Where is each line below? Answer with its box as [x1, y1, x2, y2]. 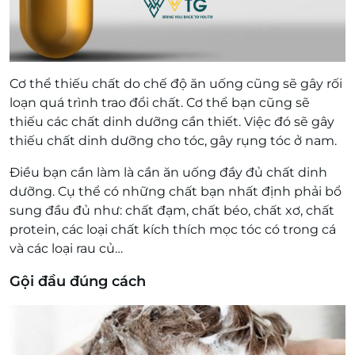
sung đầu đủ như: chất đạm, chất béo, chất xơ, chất [10, 203, 334, 218]
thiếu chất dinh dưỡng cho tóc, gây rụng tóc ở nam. [10, 133, 337, 148]
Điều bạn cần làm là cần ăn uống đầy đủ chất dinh [10, 165, 327, 180]
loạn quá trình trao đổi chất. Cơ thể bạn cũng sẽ [10, 95, 310, 110]
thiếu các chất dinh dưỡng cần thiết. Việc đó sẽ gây [10, 114, 334, 129]
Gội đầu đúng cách [10, 273, 146, 290]
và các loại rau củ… [10, 241, 123, 256]
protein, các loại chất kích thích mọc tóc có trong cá [10, 222, 336, 237]
